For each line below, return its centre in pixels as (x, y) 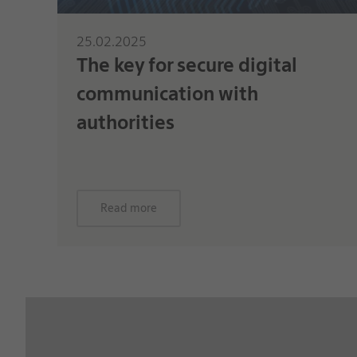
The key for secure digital (186, 65)
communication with (167, 94)
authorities (125, 123)
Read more (128, 208)
